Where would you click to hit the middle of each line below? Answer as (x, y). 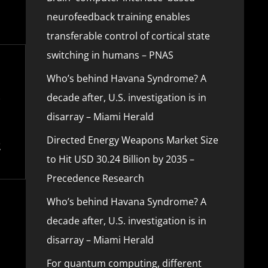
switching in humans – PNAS (110, 55)
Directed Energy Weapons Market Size (132, 140)
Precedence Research (95, 178)
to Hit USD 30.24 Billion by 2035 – (120, 159)
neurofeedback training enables (118, 17)
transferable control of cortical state (128, 36)
